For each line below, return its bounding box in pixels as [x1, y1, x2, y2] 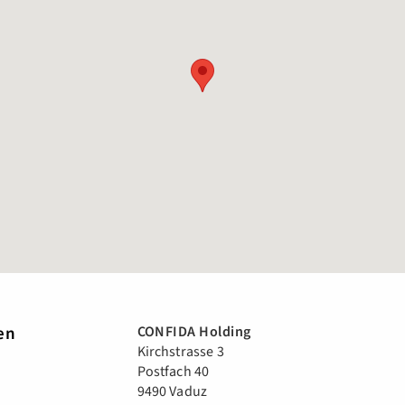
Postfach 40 [137, 362, 210, 381]
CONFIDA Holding [137, 322, 251, 342]
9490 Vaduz [137, 381, 208, 401]
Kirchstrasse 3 [137, 342, 224, 362]
